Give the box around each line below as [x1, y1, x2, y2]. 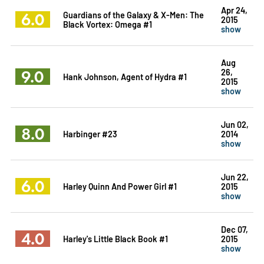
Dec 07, [220, 223, 248, 235]
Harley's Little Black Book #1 [62, 232, 168, 244]
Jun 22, [220, 170, 249, 182]
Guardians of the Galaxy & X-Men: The [62, 8, 204, 20]
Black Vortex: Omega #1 [62, 18, 152, 29]
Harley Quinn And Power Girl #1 [62, 180, 177, 192]
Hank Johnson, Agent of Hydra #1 [62, 70, 187, 82]
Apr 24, [220, 4, 247, 15]
